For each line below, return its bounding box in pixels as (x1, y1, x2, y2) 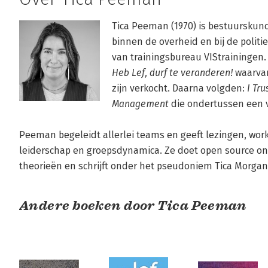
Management (112, 98, 169, 110)
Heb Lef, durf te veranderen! (112, 67, 233, 79)
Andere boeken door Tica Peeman (19, 197, 247, 214)
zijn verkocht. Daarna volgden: (112, 83, 247, 95)
